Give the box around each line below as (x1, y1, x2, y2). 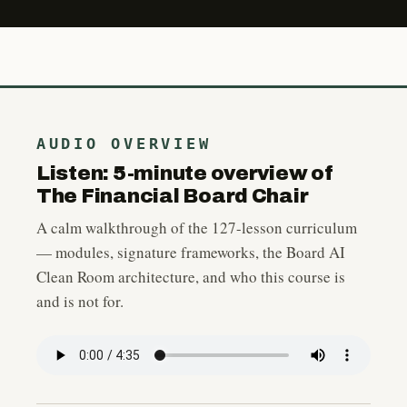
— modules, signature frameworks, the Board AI (36, 242, 345, 263)
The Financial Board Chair (36, 185, 309, 207)
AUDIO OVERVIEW (36, 134, 212, 153)
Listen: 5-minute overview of (36, 163, 333, 184)
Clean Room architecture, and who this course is (36, 266, 345, 287)
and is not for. (36, 291, 124, 312)
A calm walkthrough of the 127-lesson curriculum (36, 217, 357, 238)
